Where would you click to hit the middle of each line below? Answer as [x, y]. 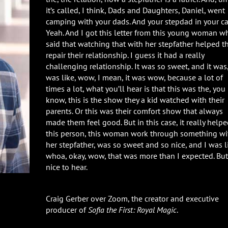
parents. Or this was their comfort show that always [134, 111]
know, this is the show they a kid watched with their [135, 99]
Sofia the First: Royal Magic [132, 209]
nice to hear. [66, 167]
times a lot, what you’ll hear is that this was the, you [135, 88]
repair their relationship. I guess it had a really [125, 55]
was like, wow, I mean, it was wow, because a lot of [134, 77]
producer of [67, 209]
